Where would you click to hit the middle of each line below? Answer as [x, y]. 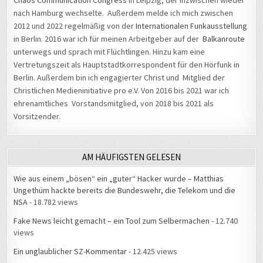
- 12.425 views [152, 252]
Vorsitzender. [37, 117]
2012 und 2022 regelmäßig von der [75, 26]
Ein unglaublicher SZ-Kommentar [70, 252]
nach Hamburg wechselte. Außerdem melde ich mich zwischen [124, 13]
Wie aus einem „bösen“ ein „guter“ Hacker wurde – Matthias [119, 179]
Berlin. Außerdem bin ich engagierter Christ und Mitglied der [119, 78]
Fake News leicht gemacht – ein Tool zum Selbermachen [112, 221]
